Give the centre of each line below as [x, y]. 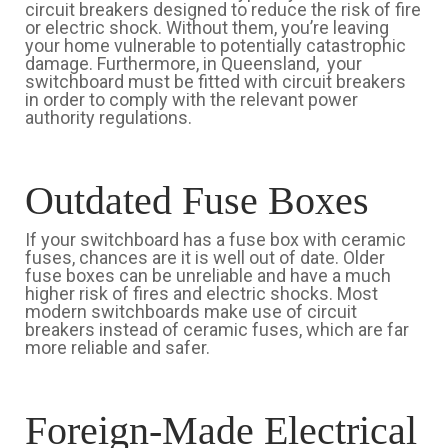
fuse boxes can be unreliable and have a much [208, 275]
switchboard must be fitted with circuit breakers [215, 81]
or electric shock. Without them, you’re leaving [207, 27]
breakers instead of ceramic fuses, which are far [217, 329]
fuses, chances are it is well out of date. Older [205, 257]
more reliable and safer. [117, 347]
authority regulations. [110, 117]
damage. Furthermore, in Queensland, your [193, 63]
